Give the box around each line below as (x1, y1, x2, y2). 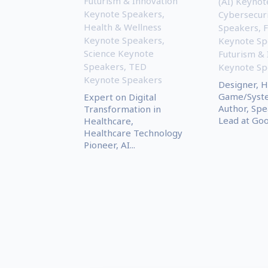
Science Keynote (83, 47, 154, 59)
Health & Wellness (83, 20, 162, 33)
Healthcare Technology (83, 126, 182, 139)
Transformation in (83, 102, 161, 115)
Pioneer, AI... (83, 138, 135, 151)
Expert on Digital (83, 90, 156, 103)
